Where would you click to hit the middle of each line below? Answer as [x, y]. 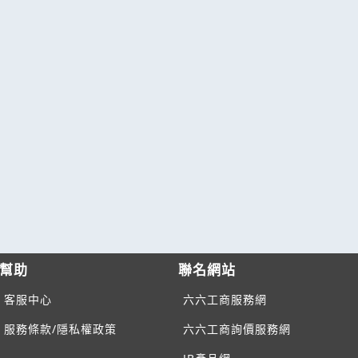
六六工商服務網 [225, 299]
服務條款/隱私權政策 [61, 328]
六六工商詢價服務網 [237, 328]
